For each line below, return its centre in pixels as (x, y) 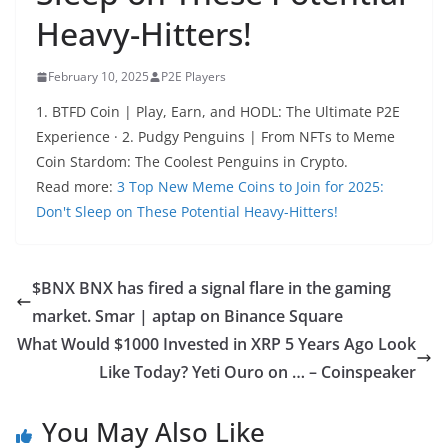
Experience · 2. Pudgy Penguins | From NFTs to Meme (215, 136)
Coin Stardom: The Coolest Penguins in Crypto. (192, 161)
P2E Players (193, 76)
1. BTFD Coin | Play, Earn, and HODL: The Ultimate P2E (218, 111)
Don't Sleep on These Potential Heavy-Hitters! (187, 211)
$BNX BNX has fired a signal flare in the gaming (211, 288)
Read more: (76, 186)
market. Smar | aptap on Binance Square (187, 316)
